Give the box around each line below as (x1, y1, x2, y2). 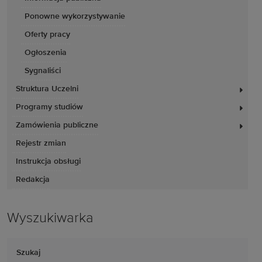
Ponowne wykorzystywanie (25, 12, 125, 20)
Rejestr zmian (16, 139, 66, 147)
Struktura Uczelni (16, 85, 78, 93)
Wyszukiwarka (7, 211, 94, 225)
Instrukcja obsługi (16, 157, 81, 166)
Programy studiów (16, 103, 83, 111)
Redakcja (16, 175, 50, 184)
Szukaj (16, 249, 40, 257)
